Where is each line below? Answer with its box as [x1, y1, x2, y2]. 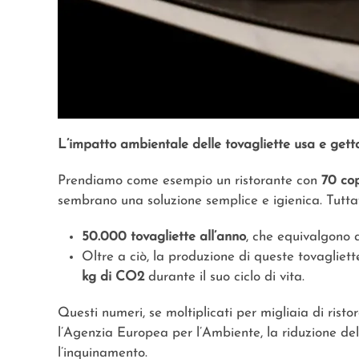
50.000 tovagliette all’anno [82, 230, 246, 244]
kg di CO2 [82, 270, 144, 284]
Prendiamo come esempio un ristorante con [58, 174, 321, 188]
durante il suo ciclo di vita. [144, 270, 305, 284]
